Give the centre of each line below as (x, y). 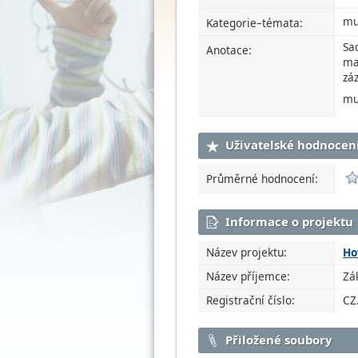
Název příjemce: (249, 276)
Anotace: (229, 50)
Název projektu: (247, 252)
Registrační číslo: (251, 300)
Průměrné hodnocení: (263, 178)
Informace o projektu (290, 221)
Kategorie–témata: (255, 23)
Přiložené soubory (279, 339)
